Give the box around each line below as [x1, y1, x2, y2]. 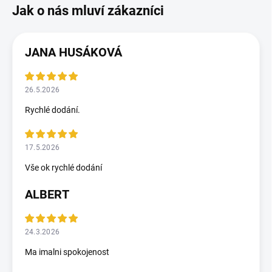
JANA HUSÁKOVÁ [25, 44, 122, 59]
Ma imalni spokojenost [25, 246, 109, 257]
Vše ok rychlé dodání [25, 162, 102, 172]
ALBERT [25, 186, 69, 202]
